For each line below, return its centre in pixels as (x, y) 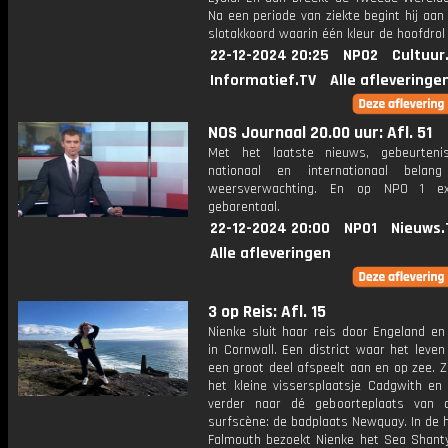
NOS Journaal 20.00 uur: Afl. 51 (320, 133)
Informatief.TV (263, 80)
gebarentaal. (244, 207)
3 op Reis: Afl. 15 (267, 312)
